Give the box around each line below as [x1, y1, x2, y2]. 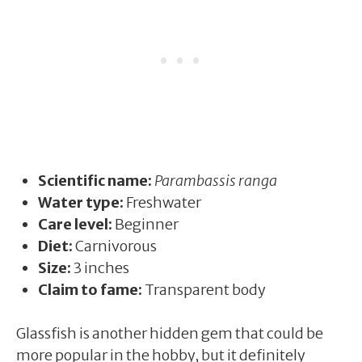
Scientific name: [38, 170, 152, 190]
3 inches [71, 258, 129, 277]
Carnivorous [73, 236, 157, 255]
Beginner [112, 214, 179, 234]
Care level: [38, 214, 112, 234]
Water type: [38, 192, 124, 212]
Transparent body [142, 280, 266, 299]
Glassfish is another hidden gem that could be [16, 323, 323, 343]
